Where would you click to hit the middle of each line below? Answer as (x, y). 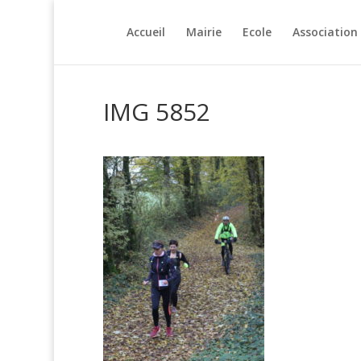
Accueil (145, 32)
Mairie (203, 32)
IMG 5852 (156, 112)
